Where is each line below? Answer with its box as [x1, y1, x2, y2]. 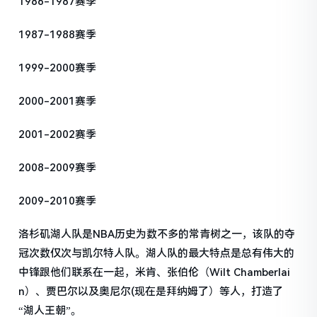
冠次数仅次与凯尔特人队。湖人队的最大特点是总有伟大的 [18, 247, 295, 260]
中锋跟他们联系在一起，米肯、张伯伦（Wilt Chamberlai [18, 266, 291, 279]
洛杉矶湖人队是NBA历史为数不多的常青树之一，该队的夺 [18, 228, 296, 241]
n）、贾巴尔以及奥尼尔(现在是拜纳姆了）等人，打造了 [18, 285, 284, 299]
